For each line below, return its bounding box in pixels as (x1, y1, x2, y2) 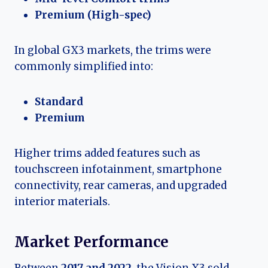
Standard (35, 95, 83, 109)
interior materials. (14, 195, 110, 209)
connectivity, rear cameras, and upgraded (14, 179, 227, 193)
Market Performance (14, 233, 169, 252)
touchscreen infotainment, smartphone (14, 163, 222, 176)
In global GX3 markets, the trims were (14, 44, 211, 57)
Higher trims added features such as (14, 147, 200, 160)
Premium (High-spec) (35, 8, 151, 22)
